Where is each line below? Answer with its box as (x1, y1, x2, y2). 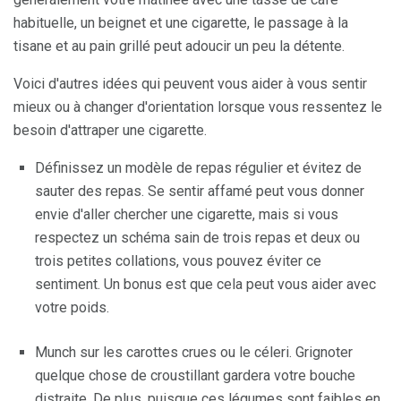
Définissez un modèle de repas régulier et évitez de (35, 159, 362, 176)
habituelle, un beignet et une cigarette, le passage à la (13, 14, 348, 31)
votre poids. (35, 299, 109, 316)
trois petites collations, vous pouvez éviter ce (35, 252, 321, 269)
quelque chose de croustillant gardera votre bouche (35, 367, 355, 384)
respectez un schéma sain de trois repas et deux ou (35, 229, 360, 246)
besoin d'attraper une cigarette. (13, 122, 207, 139)
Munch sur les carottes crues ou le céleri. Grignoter (35, 344, 353, 361)
